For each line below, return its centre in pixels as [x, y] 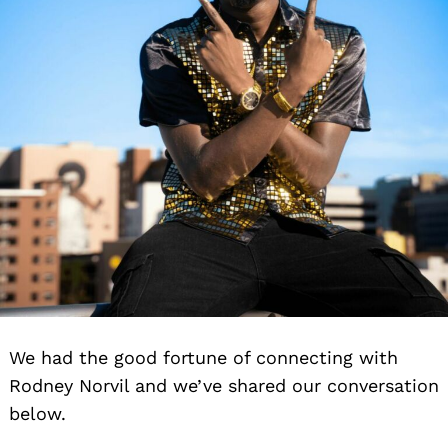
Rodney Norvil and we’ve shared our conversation [224, 385]
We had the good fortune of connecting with [203, 357]
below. [37, 413]
